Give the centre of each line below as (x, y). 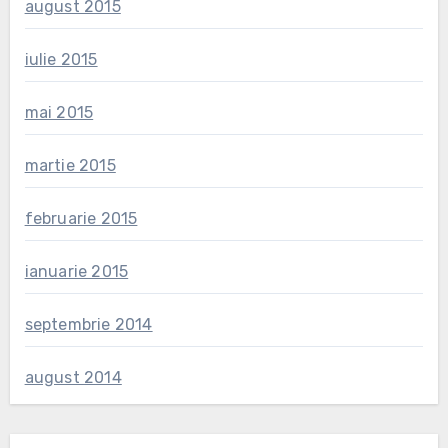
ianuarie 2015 (76, 272)
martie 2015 (70, 166)
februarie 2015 (81, 219)
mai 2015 (59, 113)
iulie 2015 (61, 60)
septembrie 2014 (88, 325)
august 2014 (73, 378)
